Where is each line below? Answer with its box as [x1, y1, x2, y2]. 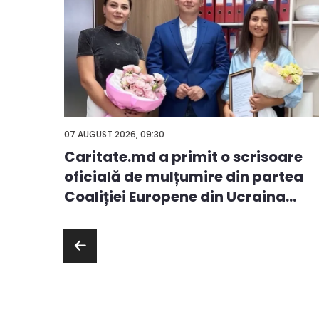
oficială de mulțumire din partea [64, 167, 303, 187]
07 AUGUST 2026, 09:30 [64, 127, 164, 140]
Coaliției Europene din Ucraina [64, 187, 286, 207]
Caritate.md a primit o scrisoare [64, 147, 303, 167]
